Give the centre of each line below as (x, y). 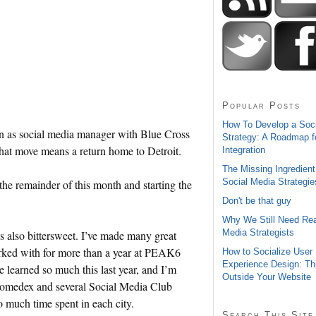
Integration (244, 150)
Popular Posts (261, 105)
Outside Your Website (267, 276)
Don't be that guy (257, 200)
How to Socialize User (267, 251)
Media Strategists (258, 232)
